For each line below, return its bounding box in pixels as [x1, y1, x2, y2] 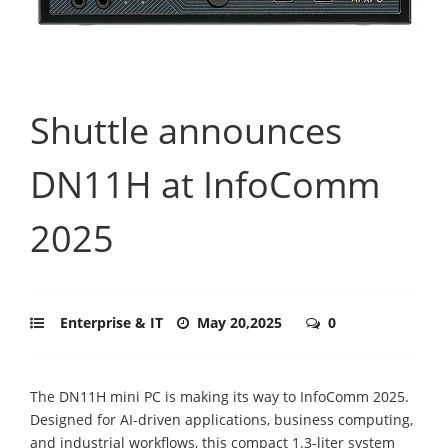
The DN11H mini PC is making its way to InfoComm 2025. [30, 386, 409, 406]
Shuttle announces [30, 105, 342, 155]
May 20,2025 [197, 312, 286, 332]
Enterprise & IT [60, 312, 163, 332]
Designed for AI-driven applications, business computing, [30, 409, 413, 429]
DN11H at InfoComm [30, 159, 380, 209]
